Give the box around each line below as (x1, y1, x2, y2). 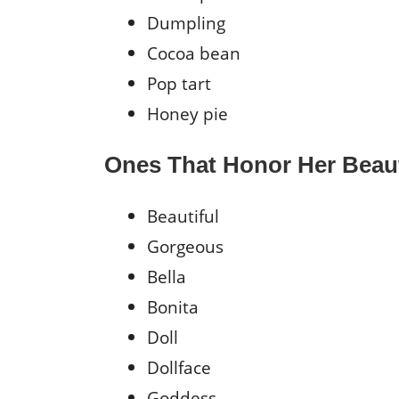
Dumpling (147, 11, 225, 36)
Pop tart (147, 71, 211, 96)
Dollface (147, 354, 211, 379)
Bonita (147, 294, 203, 319)
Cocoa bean (147, 41, 240, 66)
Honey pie (147, 102, 228, 126)
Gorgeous (147, 233, 228, 258)
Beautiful (147, 203, 224, 228)
